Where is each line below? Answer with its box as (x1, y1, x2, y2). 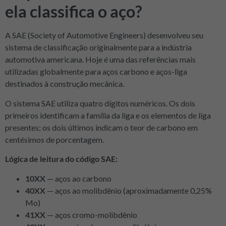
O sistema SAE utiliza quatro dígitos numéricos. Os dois (5, 98, 195, 108)
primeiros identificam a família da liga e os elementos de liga (5, 110, 211, 120)
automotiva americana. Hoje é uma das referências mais (5, 54, 196, 65)
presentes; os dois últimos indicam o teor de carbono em (5, 122, 198, 132)
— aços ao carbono (45, 173, 111, 183)
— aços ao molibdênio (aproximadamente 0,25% (45, 185, 212, 195)
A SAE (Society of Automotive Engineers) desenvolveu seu (5, 30, 203, 40)
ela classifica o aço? (5, 2, 142, 22)
